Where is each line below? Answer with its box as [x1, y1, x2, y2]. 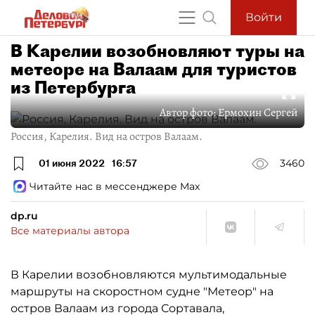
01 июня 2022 [39, 157, 105, 170]
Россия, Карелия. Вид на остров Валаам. [11, 128, 202, 144]
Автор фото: [160, 104, 218, 120]
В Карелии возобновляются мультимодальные [11, 267, 287, 281]
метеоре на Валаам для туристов [11, 58, 297, 79]
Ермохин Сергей [218, 104, 297, 120]
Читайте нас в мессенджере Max [30, 179, 200, 193]
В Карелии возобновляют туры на [11, 40, 304, 61]
